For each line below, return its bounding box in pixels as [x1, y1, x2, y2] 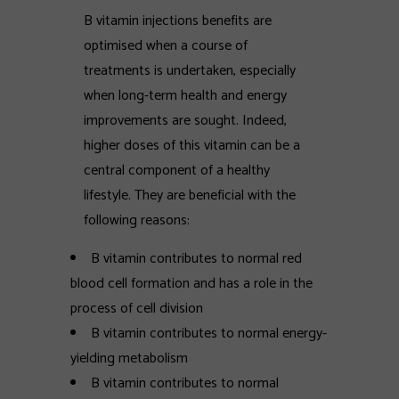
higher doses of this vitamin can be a [84, 134, 300, 158]
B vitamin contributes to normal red [91, 247, 302, 271]
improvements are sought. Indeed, [84, 109, 287, 133]
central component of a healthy [84, 159, 270, 183]
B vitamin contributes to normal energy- [91, 322, 327, 346]
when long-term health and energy [84, 84, 287, 108]
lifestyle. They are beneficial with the [84, 183, 296, 208]
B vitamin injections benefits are [84, 9, 272, 33]
